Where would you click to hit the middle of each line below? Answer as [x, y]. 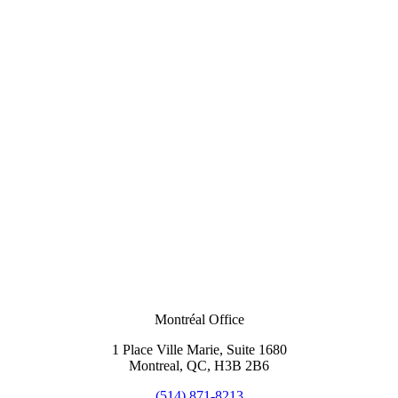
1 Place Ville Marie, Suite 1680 [199, 349]
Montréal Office [199, 319]
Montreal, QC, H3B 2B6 [199, 365]
